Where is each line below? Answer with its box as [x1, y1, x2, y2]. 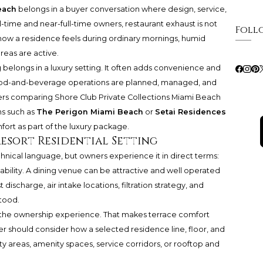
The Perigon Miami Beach [36, 107, 143, 117]
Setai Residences [154, 107, 226, 117]
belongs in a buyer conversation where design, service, [16, 5, 227, 14]
